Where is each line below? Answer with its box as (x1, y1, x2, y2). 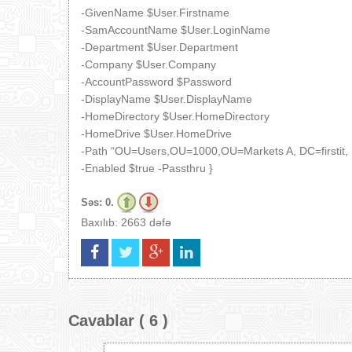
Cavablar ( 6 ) (68, 312, 168, 329)
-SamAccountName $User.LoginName (81, 24, 270, 36)
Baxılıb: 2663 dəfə (81, 216, 171, 229)
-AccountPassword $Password (81, 75, 232, 88)
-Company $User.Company (81, 58, 216, 71)
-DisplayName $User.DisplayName (81, 93, 252, 105)
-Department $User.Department (81, 41, 238, 53)
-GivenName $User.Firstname (81, 6, 229, 19)
